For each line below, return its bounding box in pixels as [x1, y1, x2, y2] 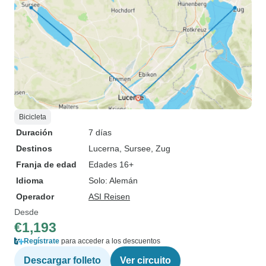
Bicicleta [19, 113, 46, 121]
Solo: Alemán [88, 176, 138, 185]
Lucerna [88, 144, 119, 153]
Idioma [16, 176, 43, 185]
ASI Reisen [88, 192, 130, 201]
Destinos [16, 144, 52, 153]
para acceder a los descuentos [59, 237, 160, 245]
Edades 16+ [88, 160, 134, 169]
